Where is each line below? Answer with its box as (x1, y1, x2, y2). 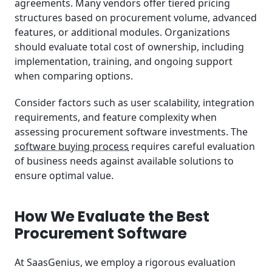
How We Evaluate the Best (15, 206, 209, 226)
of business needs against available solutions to (15, 154, 234, 168)
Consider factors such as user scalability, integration (15, 96, 254, 110)
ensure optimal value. (15, 169, 114, 183)
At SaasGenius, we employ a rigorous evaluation (15, 255, 236, 269)
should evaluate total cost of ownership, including (15, 39, 244, 53)
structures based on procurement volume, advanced (15, 10, 257, 24)
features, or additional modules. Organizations (15, 25, 230, 39)
